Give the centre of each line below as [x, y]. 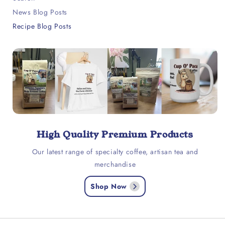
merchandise [115, 164]
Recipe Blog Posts [42, 26]
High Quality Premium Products [115, 135]
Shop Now [109, 186]
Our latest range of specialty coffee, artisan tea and [115, 152]
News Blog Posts [40, 12]
